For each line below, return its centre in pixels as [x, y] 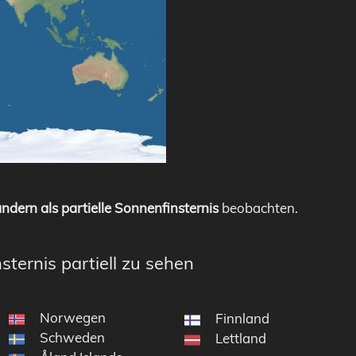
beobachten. [258, 207]
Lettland [241, 338]
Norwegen [72, 317]
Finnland [243, 318]
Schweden [72, 337]
